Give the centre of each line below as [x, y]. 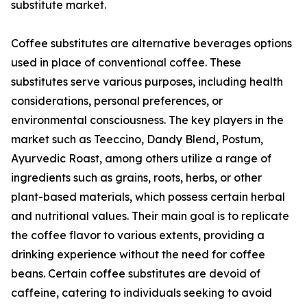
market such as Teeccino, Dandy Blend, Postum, [137, 139]
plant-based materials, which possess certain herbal [148, 197]
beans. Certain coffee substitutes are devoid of [136, 274]
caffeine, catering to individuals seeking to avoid [142, 293]
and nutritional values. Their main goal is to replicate [150, 216]
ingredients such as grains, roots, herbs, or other [136, 178]
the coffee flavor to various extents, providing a [138, 235]
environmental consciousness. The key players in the [147, 120]
